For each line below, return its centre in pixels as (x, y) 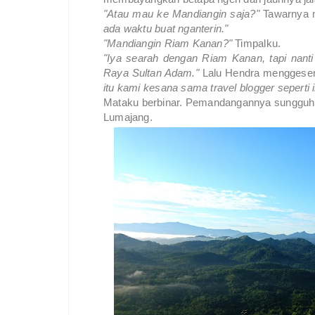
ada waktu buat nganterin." (166, 29)
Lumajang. (130, 117)
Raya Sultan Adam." (151, 73)
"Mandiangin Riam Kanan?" (169, 44)
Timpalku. (258, 44)
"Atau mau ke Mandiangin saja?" (184, 14)
